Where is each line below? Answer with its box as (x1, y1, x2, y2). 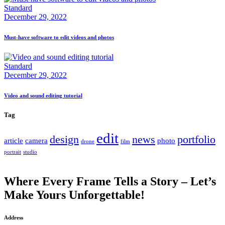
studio (23, 149, 37, 155)
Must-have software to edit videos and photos (4, 34, 114, 40)
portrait (4, 149, 21, 155)
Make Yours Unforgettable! (4, 188, 145, 201)
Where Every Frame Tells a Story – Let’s (4, 174, 216, 188)
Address (4, 214, 23, 220)
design (50, 133, 79, 146)
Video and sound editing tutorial (4, 92, 82, 98)
